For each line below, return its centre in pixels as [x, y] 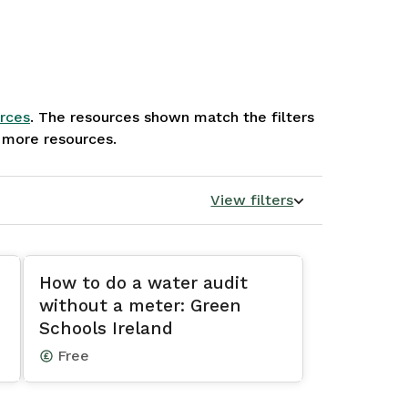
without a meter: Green [140, 306]
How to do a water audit [143, 283]
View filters [252, 200]
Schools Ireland [106, 328]
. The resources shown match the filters [172, 117]
